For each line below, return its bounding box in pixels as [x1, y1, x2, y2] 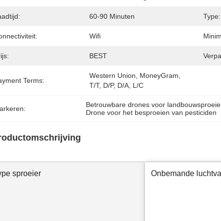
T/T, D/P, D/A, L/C [89, 81, 144, 89]
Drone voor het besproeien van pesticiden [86, 109, 217, 116]
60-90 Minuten [89, 12, 135, 20]
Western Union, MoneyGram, [89, 72, 181, 79]
